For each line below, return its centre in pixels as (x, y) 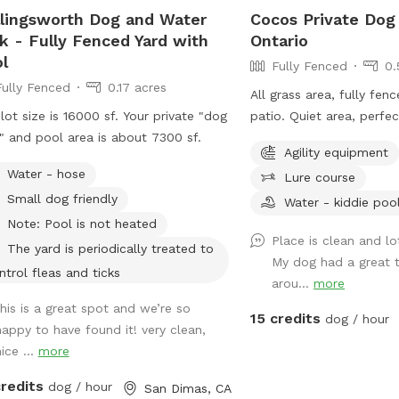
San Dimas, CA (187, 388)
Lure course (320, 177)
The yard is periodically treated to (110, 248)
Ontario (280, 40)
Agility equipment (337, 152)
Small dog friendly (62, 198)
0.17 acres (137, 87)
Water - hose (46, 173)
